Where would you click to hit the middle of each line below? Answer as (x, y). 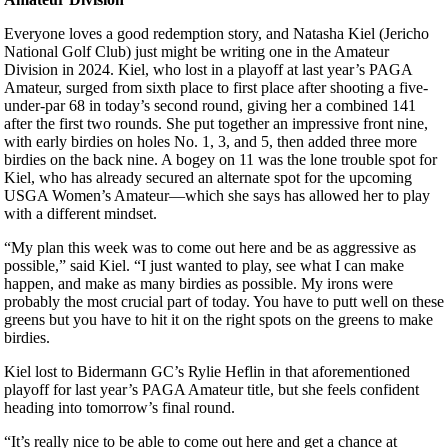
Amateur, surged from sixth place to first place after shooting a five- (216, 88)
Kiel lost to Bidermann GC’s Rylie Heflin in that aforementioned (207, 372)
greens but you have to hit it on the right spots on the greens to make (218, 320)
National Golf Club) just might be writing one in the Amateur (196, 52)
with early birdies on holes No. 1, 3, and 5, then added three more (210, 142)
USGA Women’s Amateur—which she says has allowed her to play (217, 196)
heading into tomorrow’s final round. (121, 408)
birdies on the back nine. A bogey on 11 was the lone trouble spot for (220, 160)
